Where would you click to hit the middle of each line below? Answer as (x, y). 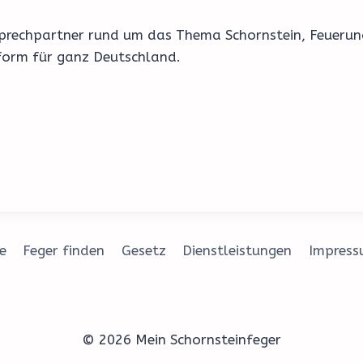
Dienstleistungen (237, 251)
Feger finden (64, 251)
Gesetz (143, 251)
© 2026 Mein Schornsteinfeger (181, 339)
